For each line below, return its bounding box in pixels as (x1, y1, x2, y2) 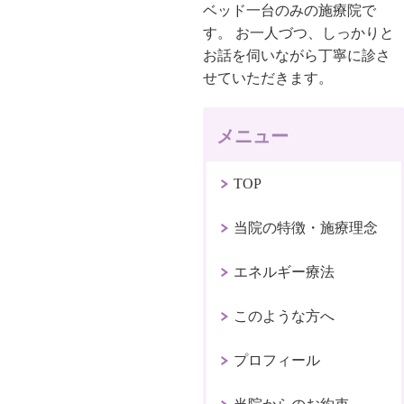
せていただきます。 (203, 69, 334, 86)
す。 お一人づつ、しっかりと (203, 24, 395, 41)
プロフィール (234, 352, 321, 368)
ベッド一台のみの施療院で (203, 2, 377, 18)
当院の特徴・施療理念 (234, 219, 379, 235)
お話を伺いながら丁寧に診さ (203, 47, 391, 63)
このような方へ (234, 308, 335, 324)
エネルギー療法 (234, 263, 335, 280)
